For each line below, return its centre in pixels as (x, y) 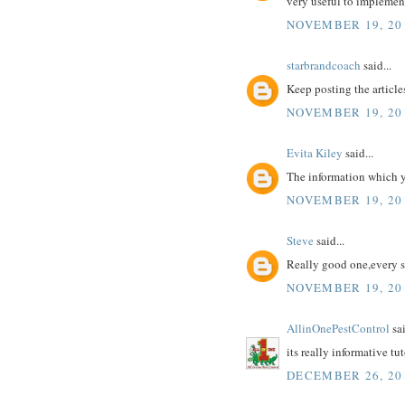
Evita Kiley (315, 152)
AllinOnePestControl (338, 328)
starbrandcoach (324, 65)
